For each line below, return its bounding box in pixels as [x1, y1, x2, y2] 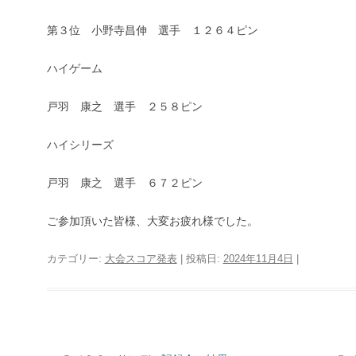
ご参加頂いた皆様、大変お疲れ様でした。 [46, 215, 258, 227]
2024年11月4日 [222, 253, 293, 265]
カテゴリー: [46, 253, 105, 265]
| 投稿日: [176, 253, 223, 265]
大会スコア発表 [104, 253, 177, 265]
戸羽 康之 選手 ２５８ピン [46, 100, 203, 113]
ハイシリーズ [46, 138, 114, 151]
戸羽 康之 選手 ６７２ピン [46, 176, 203, 189]
